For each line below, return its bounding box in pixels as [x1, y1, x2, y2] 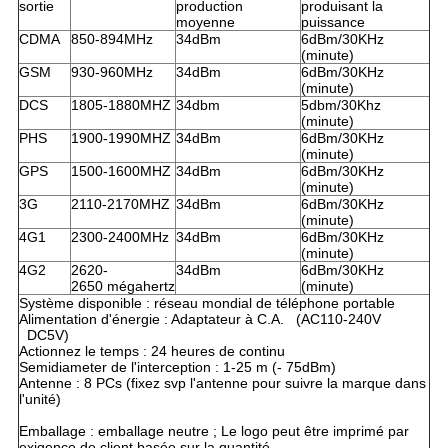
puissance [300, 14, 365, 31]
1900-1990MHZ [70, 130, 171, 147]
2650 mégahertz [70, 278, 175, 295]
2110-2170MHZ [70, 196, 170, 213]
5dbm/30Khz [300, 97, 381, 114]
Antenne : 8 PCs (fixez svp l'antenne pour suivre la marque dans [18, 375, 426, 392]
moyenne [175, 14, 235, 31]
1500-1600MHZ [70, 163, 171, 180]
